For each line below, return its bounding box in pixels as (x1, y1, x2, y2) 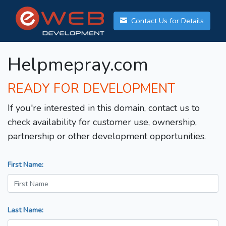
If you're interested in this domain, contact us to (8, 102, 200, 115)
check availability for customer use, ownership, (8, 116, 197, 129)
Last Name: (8, 205, 43, 215)
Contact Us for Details (129, 16, 204, 26)
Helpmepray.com (8, 52, 148, 78)
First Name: (8, 159, 43, 170)
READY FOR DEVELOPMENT (8, 80, 175, 98)
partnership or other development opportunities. (8, 130, 206, 143)
